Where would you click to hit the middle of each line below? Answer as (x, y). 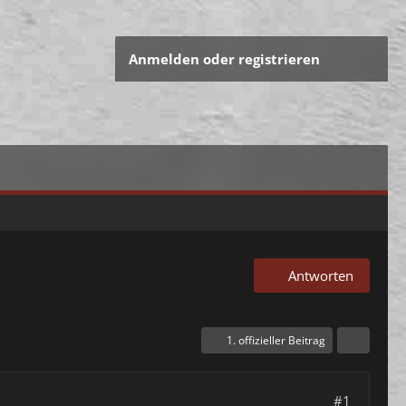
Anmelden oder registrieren (224, 59)
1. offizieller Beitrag (276, 340)
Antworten (321, 275)
